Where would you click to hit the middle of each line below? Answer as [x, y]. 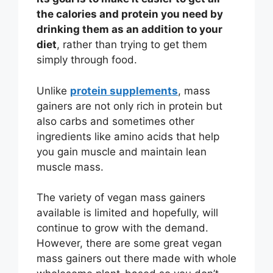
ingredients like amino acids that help [128, 136]
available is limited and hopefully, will [127, 213]
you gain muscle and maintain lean [122, 151]
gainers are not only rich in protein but [129, 106]
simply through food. [87, 60]
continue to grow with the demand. [122, 228]
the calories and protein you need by [130, 14]
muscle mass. [70, 167]
